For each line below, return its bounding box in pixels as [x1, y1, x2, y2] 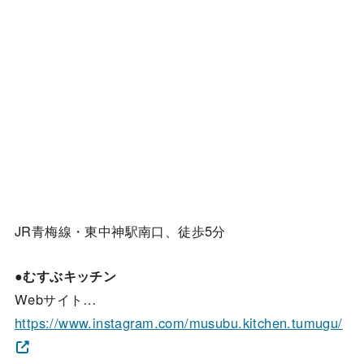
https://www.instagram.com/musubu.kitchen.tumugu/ [14, 313, 343, 333]
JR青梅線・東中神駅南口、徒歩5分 [14, 220, 226, 240]
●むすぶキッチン [14, 266, 117, 286]
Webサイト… [14, 289, 97, 310]
